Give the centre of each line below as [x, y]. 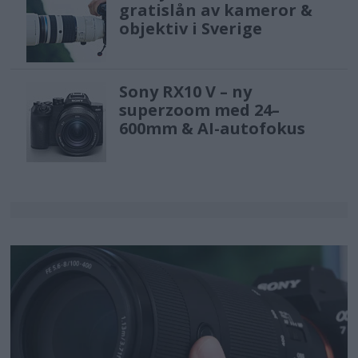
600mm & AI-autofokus [213, 128]
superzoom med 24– [200, 109]
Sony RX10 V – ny [186, 91]
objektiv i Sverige [191, 29]
